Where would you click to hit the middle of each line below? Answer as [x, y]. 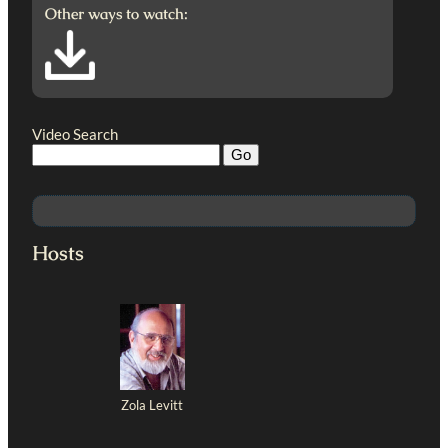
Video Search [75, 133]
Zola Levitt [152, 404]
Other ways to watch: [117, 13]
